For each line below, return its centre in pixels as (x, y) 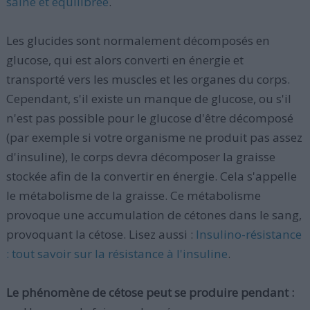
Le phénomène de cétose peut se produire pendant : (150, 292)
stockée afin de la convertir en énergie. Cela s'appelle (151, 176)
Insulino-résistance (248, 234)
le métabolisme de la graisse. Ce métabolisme (133, 195)
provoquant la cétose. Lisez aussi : (101, 234)
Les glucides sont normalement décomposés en (138, 40)
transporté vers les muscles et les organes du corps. (148, 79)
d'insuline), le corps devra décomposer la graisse (140, 157)
